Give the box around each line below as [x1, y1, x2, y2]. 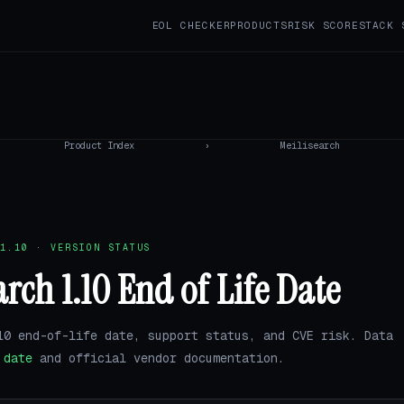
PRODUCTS [230, 19, 288, 32]
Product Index [63, 140, 134, 151]
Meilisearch [280, 140, 341, 151]
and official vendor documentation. [32, 349, 285, 366]
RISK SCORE [287, 19, 359, 32]
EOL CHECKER [151, 19, 231, 32]
